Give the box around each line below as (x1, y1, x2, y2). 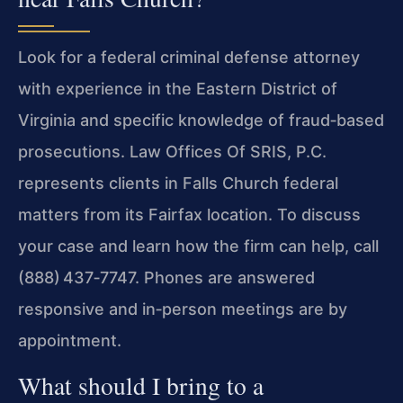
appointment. (18, 331, 121, 351)
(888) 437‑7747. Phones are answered (18, 268, 315, 288)
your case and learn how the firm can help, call (18, 237, 379, 256)
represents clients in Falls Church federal (18, 174, 338, 193)
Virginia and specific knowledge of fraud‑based (18, 111, 384, 130)
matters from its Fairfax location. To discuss (18, 205, 361, 225)
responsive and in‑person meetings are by (18, 300, 347, 319)
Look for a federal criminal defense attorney (18, 48, 360, 67)
